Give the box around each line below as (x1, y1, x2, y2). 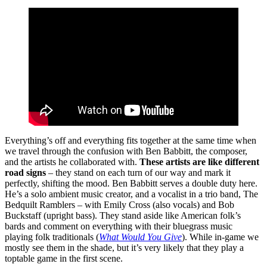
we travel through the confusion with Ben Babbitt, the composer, (5, 145, 247, 156)
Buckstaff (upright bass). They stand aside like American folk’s (5, 210, 241, 221)
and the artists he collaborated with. (5, 156, 139, 167)
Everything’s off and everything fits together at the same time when (5, 135, 256, 145)
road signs (5, 167, 46, 178)
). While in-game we (182, 231, 259, 242)
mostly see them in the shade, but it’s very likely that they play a (5, 242, 244, 253)
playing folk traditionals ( (5, 231, 99, 242)
